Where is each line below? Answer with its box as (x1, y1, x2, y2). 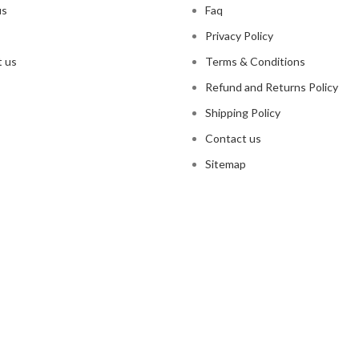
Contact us (205, 131, 261, 145)
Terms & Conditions (205, 54, 305, 68)
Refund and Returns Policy (205, 79, 338, 94)
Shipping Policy (205, 105, 280, 119)
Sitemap (205, 156, 246, 171)
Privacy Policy (205, 28, 273, 42)
